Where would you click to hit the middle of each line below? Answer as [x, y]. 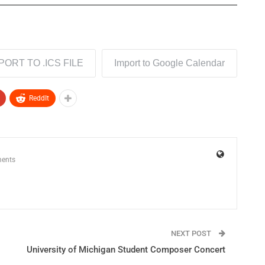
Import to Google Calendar [169, 63]
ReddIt [39, 98]
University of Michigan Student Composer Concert [126, 250]
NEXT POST [192, 234]
